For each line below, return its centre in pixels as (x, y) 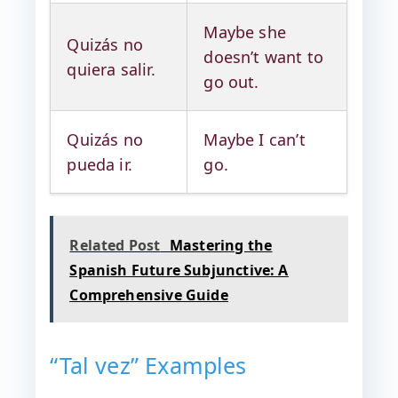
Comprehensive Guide (149, 295)
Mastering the (221, 245)
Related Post (115, 245)
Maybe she (245, 32)
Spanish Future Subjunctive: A (179, 270)
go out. (231, 82)
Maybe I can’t (255, 139)
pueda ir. (100, 164)
